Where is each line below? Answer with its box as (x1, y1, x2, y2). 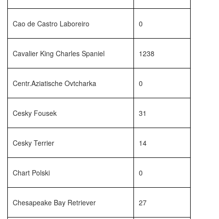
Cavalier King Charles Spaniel (13, 48, 105, 58)
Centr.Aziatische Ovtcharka (13, 78, 96, 88)
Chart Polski (13, 168, 50, 177)
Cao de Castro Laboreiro (13, 19, 89, 28)
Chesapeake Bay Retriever (13, 197, 96, 207)
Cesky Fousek (13, 108, 57, 118)
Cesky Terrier (13, 138, 54, 148)
